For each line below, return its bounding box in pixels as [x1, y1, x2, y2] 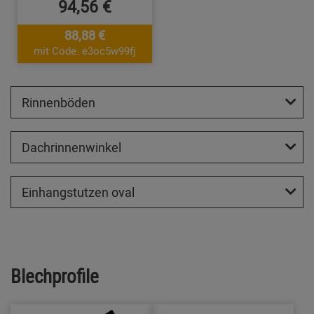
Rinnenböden [22, 94, 95, 111]
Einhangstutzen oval [22, 184, 135, 201]
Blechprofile [11, 263, 99, 289]
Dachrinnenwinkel [22, 139, 121, 156]
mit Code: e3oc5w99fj [34, 43, 137, 58]
